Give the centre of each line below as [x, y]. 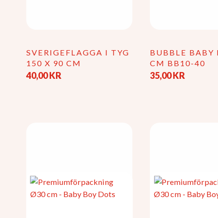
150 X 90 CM [54, 63]
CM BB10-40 [178, 63]
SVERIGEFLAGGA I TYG [78, 53]
